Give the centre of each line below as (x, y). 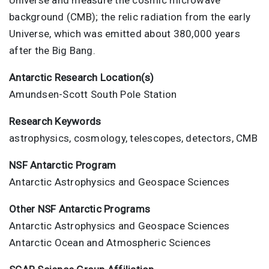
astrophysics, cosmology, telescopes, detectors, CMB (133, 138)
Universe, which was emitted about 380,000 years (125, 33)
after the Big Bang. (52, 50)
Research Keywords (55, 121)
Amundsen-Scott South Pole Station (93, 94)
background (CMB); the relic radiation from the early (130, 17)
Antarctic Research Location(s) (82, 77)
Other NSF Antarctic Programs (80, 209)
